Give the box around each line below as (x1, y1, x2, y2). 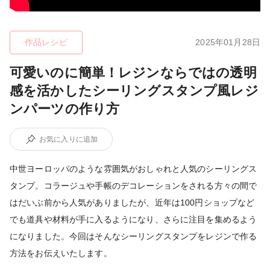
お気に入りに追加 (39, 134, 98, 143)
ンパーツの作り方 (10, 101, 120, 116)
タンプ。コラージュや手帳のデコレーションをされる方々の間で (10, 180, 257, 190)
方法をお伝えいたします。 (10, 248, 121, 258)
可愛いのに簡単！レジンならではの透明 (10, 64, 257, 80)
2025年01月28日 (195, 37, 260, 47)
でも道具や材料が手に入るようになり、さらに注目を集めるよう (10, 214, 257, 224)
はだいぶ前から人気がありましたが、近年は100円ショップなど (10, 197, 255, 207)
